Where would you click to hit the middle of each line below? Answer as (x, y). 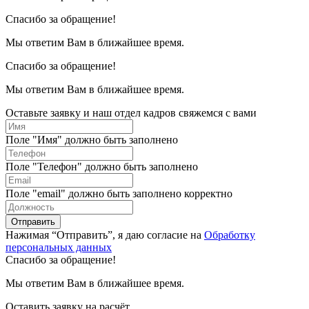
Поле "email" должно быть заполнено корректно (119, 194)
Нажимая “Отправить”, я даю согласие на (105, 235)
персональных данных (59, 248)
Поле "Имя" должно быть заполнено (92, 140)
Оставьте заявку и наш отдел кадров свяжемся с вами (131, 113)
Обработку (230, 235)
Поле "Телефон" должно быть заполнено (102, 167)
